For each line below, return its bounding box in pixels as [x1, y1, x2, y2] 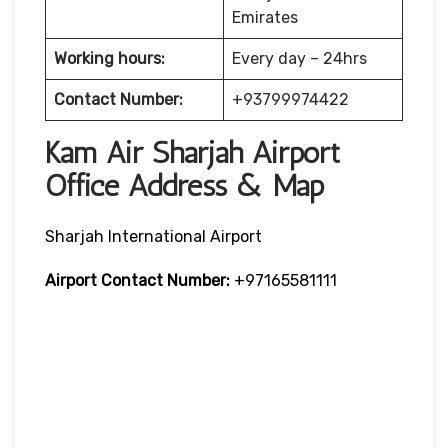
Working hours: [54, 48, 165, 68]
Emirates [232, 7, 298, 27]
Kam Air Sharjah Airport [45, 134, 340, 171]
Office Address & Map [45, 167, 324, 204]
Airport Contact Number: [45, 270, 234, 290]
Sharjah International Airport [45, 226, 262, 246]
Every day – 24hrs [232, 48, 367, 68]
